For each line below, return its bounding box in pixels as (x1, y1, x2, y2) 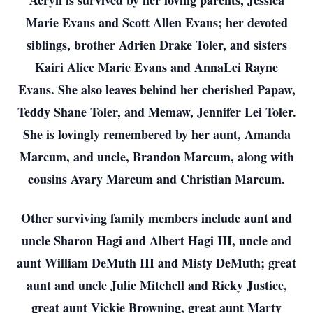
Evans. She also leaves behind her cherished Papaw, (17, 80, 296, 99)
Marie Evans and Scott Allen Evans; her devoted (25, 13, 288, 31)
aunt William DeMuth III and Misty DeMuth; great (17, 254, 296, 272)
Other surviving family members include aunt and (21, 209, 292, 227)
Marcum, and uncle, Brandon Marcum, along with (19, 147, 294, 166)
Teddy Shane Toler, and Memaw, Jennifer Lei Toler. (17, 103, 296, 121)
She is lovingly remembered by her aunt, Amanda (22, 125, 291, 143)
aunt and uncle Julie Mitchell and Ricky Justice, (26, 276, 287, 294)
